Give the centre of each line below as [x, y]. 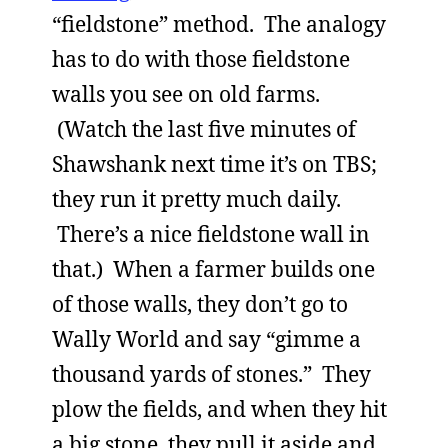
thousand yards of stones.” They [211, 374]
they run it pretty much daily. [196, 199]
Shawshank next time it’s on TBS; [214, 164]
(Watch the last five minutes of [204, 129]
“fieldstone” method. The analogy [219, 24]
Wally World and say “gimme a [206, 339]
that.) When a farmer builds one [213, 269]
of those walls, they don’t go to [200, 304]
